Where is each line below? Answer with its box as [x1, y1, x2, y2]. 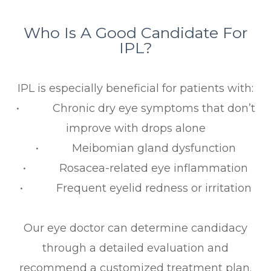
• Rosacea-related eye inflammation [23, 162, 248, 175]
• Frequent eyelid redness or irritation [19, 181, 252, 195]
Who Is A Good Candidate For [24, 24, 247, 42]
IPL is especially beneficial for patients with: [18, 82, 253, 96]
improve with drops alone [65, 122, 206, 135]
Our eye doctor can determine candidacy [24, 221, 247, 235]
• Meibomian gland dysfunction [35, 142, 236, 155]
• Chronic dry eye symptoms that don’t [16, 102, 255, 116]
